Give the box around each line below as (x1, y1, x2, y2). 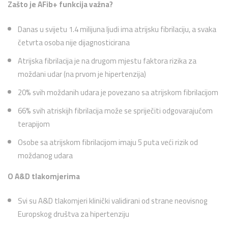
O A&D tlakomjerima (8, 168, 80, 184)
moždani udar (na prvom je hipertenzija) (18, 66, 146, 81)
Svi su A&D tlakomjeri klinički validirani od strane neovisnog (18, 193, 208, 208)
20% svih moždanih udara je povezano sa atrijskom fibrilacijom (18, 84, 218, 100)
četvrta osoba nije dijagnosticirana (18, 35, 130, 50)
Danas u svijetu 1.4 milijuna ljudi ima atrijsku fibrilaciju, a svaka (18, 21, 216, 37)
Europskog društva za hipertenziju (18, 207, 129, 221)
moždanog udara (18, 148, 73, 163)
